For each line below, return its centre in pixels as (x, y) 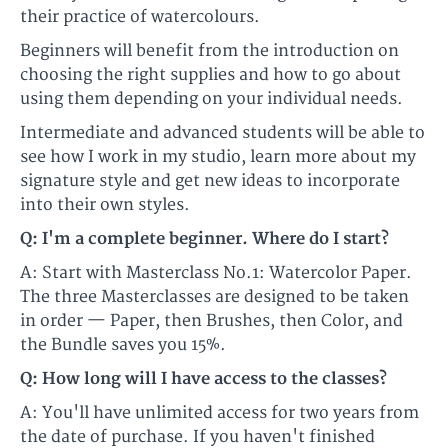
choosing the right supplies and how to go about (210, 75)
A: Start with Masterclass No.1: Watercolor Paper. (216, 273)
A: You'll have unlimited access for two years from (219, 413)
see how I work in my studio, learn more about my (218, 157)
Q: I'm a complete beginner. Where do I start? (204, 239)
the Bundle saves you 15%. (123, 345)
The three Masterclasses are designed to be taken (214, 297)
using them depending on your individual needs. (211, 99)
